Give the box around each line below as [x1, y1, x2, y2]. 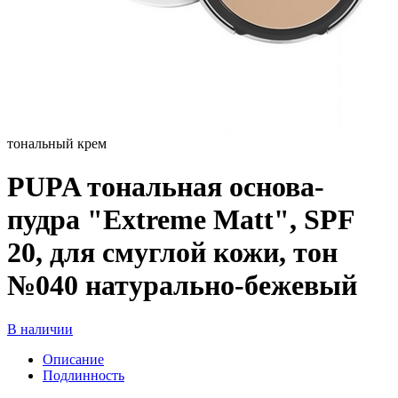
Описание [43, 351, 104, 367]
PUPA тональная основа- [7, 171, 324, 203]
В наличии [7, 321, 73, 337]
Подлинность [43, 367, 124, 383]
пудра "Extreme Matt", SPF [7, 203, 354, 236]
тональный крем [7, 136, 107, 151]
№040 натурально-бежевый [7, 269, 357, 302]
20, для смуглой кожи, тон [7, 236, 338, 269]
